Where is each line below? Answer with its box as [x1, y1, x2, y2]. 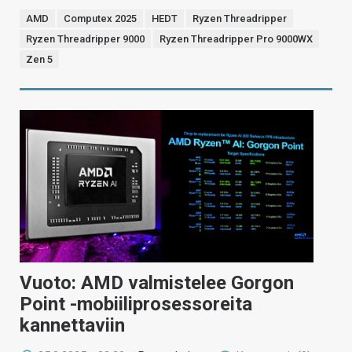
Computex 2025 [64, 12, 137, 24]
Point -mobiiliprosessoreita [20, 293, 252, 316]
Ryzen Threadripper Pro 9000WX [159, 32, 313, 45]
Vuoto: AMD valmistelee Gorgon [20, 272, 294, 295]
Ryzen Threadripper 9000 [26, 32, 145, 45]
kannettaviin [20, 314, 125, 337]
